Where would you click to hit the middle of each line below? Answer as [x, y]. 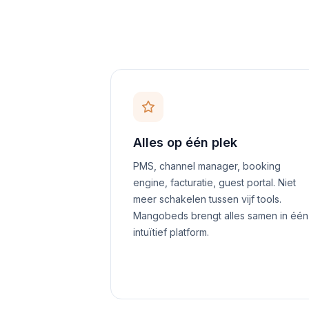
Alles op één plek [185, 142]
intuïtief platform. [171, 232]
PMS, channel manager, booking [207, 166]
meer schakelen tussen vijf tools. [207, 199]
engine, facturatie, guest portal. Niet [215, 182]
